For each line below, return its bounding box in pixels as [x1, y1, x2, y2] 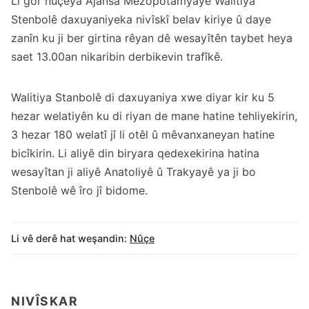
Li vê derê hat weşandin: [11, 232, 127, 244]
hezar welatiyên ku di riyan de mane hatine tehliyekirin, [11, 109, 297, 123]
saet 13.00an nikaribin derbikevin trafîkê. [11, 50, 223, 64]
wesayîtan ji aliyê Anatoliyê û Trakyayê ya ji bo [11, 165, 256, 179]
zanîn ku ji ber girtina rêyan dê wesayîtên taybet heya [11, 31, 292, 46]
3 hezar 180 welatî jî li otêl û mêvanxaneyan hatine [11, 128, 275, 142]
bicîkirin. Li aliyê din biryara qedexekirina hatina [11, 146, 259, 161]
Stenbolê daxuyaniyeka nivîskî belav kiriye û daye [11, 12, 271, 27]
